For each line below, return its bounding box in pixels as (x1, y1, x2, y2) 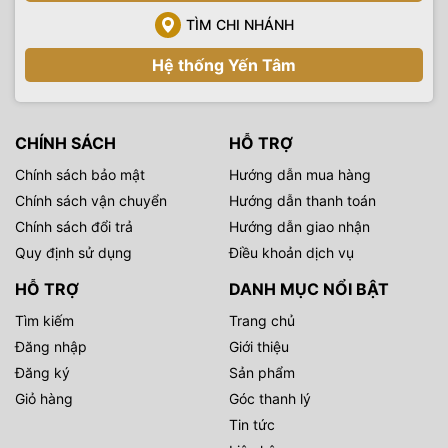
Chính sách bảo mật (15, 165, 145, 183)
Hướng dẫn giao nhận (229, 217, 370, 235)
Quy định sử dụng (15, 243, 132, 261)
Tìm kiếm (15, 311, 74, 329)
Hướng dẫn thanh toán (229, 191, 376, 209)
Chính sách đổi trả (15, 217, 133, 235)
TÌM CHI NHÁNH (185, 16, 294, 34)
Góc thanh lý (229, 389, 311, 407)
